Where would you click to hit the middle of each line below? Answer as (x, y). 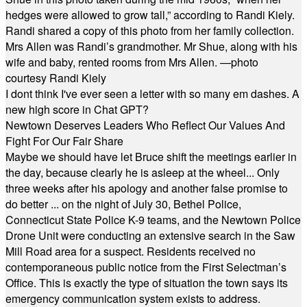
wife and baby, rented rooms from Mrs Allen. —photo (132, 62)
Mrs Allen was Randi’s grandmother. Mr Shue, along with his (151, 46)
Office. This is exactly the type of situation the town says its (147, 283)
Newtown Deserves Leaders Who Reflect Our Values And (145, 125)
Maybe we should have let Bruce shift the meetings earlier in (151, 157)
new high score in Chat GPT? (77, 109)
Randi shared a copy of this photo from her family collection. (150, 30)
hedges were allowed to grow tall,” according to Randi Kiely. (150, 15)
